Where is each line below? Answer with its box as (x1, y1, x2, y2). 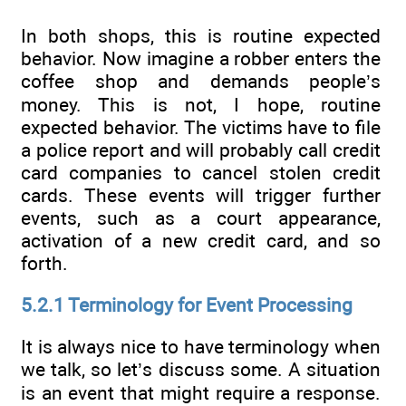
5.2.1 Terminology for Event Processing (21, 293, 353, 316)
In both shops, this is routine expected (21, 24, 381, 47)
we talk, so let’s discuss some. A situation (21, 358, 381, 382)
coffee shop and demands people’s (21, 69, 381, 92)
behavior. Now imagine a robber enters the (21, 46, 381, 70)
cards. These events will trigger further (21, 183, 381, 207)
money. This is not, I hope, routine (21, 92, 381, 116)
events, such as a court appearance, (21, 206, 381, 229)
